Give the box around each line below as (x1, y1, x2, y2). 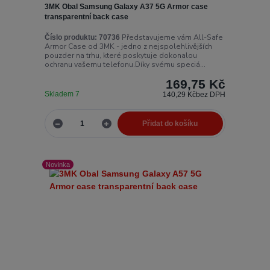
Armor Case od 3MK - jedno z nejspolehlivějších (44, 41, 212, 51)
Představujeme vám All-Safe (119, 32, 223, 42)
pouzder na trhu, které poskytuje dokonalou (44, 50, 197, 60)
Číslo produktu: (44, 33, 97, 42)
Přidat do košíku (142, 119, 198, 128)
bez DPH (196, 90, 226, 99)
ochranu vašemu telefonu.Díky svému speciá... (44, 59, 206, 69)
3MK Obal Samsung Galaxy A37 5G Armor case (44, 2, 208, 11)
